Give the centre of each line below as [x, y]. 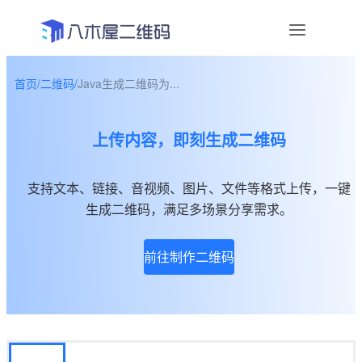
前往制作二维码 [189, 256]
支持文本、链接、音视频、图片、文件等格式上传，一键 [189, 187]
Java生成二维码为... [128, 83]
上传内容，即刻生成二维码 [189, 139]
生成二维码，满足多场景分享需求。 [189, 208]
